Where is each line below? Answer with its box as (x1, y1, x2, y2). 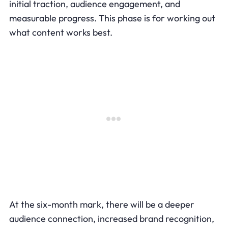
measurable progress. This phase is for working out (9, 12, 215, 24)
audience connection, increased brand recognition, (9, 212, 214, 224)
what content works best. (9, 26, 112, 38)
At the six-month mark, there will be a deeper (9, 198, 194, 210)
